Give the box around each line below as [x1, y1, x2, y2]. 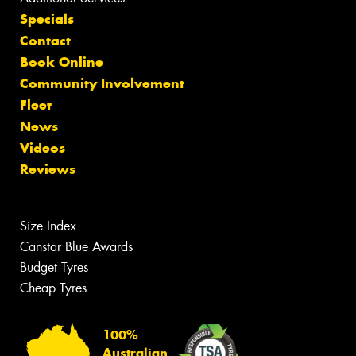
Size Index [20, 217, 76, 234]
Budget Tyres [20, 258, 88, 276]
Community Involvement [20, 74, 184, 92]
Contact [20, 31, 71, 49]
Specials [20, 10, 74, 28]
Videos [20, 138, 65, 157]
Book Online [20, 52, 103, 71]
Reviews [20, 160, 75, 178]
